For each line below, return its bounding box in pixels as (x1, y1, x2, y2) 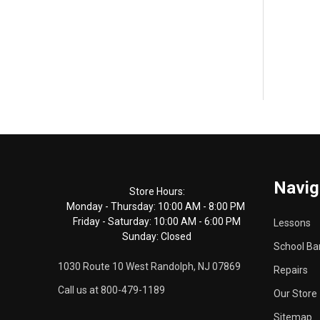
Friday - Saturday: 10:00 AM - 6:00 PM (73, 216, 241, 228)
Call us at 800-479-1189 (58, 284, 165, 296)
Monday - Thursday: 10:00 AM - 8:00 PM (66, 201, 248, 213)
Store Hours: (129, 186, 185, 198)
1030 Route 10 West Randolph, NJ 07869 (58, 261, 241, 273)
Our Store (273, 288, 317, 300)
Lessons (273, 217, 311, 229)
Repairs (273, 264, 308, 276)
